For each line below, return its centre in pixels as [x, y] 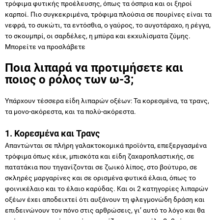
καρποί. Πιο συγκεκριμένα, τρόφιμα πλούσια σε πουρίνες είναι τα [108, 14]
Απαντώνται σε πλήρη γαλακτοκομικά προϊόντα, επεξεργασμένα [106, 146]
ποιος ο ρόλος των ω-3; [69, 80]
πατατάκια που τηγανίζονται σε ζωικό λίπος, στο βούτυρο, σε [101, 167]
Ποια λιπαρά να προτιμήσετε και [94, 68]
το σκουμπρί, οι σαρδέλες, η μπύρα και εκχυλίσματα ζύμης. [98, 36]
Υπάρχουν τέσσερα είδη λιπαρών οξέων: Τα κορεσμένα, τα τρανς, [107, 101]
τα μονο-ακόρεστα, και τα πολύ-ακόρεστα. [70, 112]
